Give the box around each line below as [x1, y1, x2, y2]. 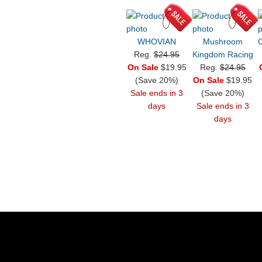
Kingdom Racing [192, 50, 253, 60]
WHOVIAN [137, 37, 177, 47]
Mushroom [202, 37, 243, 47]
